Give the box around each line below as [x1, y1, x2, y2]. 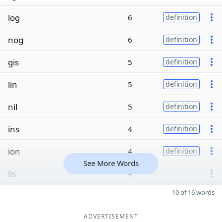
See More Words [83, 158, 139, 168]
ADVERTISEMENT [84, 212, 138, 221]
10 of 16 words [172, 188, 215, 197]
